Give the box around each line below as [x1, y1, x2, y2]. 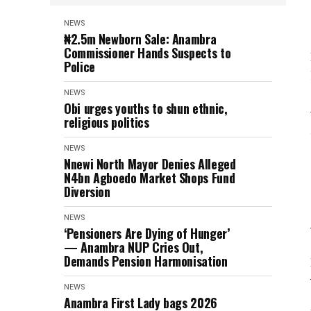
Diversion [64, 183, 110, 201]
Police [64, 58, 95, 76]
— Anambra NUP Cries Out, [64, 238, 203, 256]
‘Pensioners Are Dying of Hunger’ [64, 224, 230, 242]
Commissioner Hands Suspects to [64, 44, 231, 62]
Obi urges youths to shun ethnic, [64, 99, 228, 117]
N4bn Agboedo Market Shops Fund [64, 169, 235, 187]
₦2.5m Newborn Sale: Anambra [64, 30, 217, 48]
